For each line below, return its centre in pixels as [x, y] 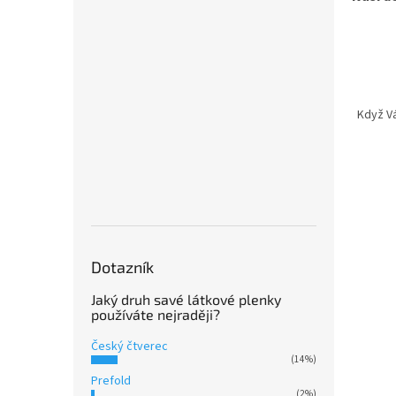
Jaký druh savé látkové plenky [186, 299]
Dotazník [122, 267]
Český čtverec [129, 346]
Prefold [111, 381]
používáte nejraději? [156, 314]
